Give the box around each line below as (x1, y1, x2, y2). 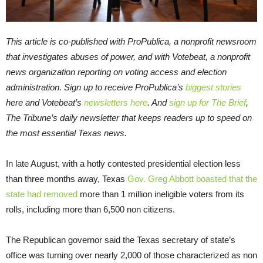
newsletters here (84, 97, 147, 108)
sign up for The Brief (169, 97, 246, 108)
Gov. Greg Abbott (127, 174, 194, 184)
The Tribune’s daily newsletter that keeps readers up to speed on (6, 113, 252, 123)
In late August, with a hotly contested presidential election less (6, 159, 241, 169)
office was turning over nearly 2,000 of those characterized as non (6, 250, 257, 261)
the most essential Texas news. (6, 128, 127, 139)
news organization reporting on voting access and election (6, 67, 227, 77)
